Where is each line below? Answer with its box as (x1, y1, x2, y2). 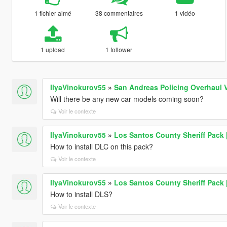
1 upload (41, 45, 65, 54)
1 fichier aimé (34, 8, 71, 17)
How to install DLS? (50, 188, 112, 199)
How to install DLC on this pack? (50, 141, 153, 152)
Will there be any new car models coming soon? (50, 93, 204, 104)
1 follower (105, 45, 133, 54)
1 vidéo (175, 8, 196, 17)
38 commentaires (95, 8, 143, 17)
